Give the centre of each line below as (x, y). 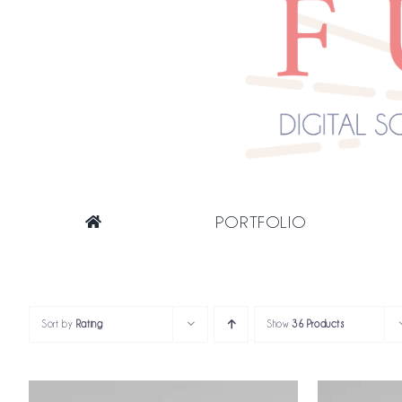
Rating (89, 324)
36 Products (318, 324)
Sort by (59, 324)
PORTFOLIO (261, 222)
